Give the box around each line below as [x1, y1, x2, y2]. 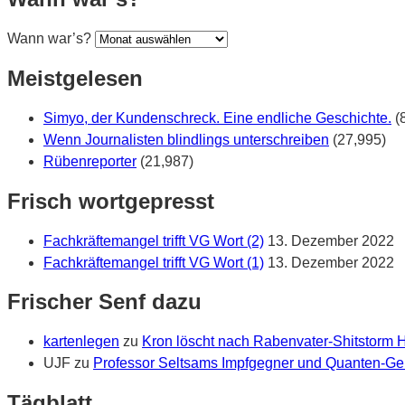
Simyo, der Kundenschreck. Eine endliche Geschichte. [43, 109, 391, 126]
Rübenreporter [43, 153, 137, 169]
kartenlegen [43, 334, 119, 350]
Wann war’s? [7, 30, 91, 46]
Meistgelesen [7, 65, 143, 90]
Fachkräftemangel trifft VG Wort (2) [43, 232, 264, 249]
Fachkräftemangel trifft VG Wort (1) [43, 254, 264, 270]
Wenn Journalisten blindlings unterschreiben [43, 131, 329, 147]
